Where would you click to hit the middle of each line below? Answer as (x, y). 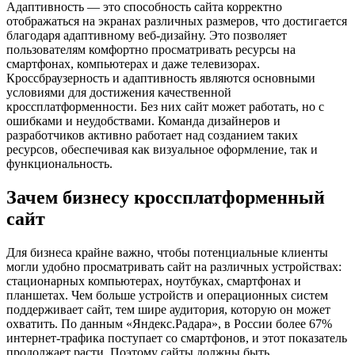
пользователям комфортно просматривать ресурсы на (151, 49)
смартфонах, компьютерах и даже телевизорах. (133, 63)
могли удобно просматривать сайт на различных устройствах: (174, 266)
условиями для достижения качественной (119, 92)
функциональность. (59, 163)
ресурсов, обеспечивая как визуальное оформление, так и (162, 149)
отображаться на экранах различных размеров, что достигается (177, 21)
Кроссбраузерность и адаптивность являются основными (161, 78)
